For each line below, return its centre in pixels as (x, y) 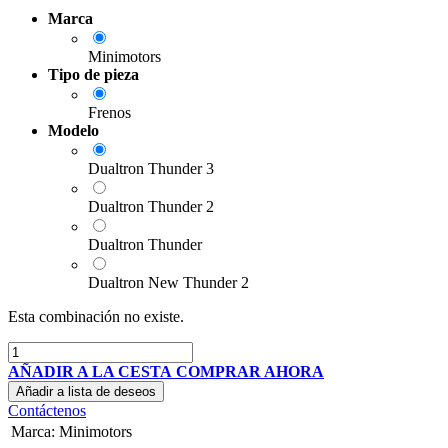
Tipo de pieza (93, 74)
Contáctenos (47, 410)
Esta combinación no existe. (96, 316)
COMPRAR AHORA (250, 371)
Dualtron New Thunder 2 (168, 282)
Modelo (73, 130)
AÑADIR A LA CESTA (90, 371)
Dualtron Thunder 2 (151, 206)
